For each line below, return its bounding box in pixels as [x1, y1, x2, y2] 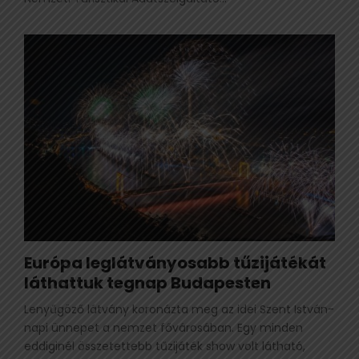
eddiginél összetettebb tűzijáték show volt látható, [24, 338, 305, 355]
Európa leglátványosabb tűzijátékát [24, 252, 326, 275]
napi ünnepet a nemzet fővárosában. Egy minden [24, 320, 303, 337]
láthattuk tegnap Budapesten [24, 272, 271, 295]
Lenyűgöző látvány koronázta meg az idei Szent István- [24, 301, 334, 318]
